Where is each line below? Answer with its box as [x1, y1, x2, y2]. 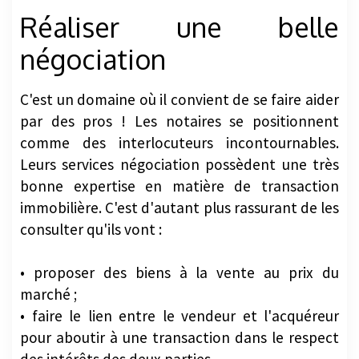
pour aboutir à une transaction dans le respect [20, 327, 339, 347]
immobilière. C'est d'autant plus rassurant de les [20, 197, 339, 217]
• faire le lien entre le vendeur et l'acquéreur [20, 305, 339, 325]
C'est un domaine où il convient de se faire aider [20, 89, 339, 109]
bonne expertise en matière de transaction [20, 175, 339, 196]
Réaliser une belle [20, 9, 339, 44]
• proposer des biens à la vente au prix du [20, 262, 339, 282]
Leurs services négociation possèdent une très [20, 154, 339, 174]
